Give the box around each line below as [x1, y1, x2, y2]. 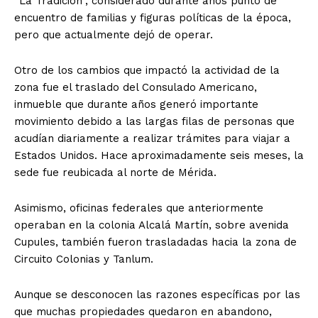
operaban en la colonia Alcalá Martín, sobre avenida [14, 218, 289, 231]
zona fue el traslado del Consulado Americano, [14, 80, 257, 94]
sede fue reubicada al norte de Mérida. [14, 165, 216, 179]
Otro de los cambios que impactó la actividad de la [14, 63, 280, 77]
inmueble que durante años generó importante [14, 97, 258, 111]
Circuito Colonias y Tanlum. [14, 252, 153, 265]
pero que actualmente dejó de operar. [14, 28, 213, 41]
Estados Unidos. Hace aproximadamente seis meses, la [14, 148, 304, 162]
